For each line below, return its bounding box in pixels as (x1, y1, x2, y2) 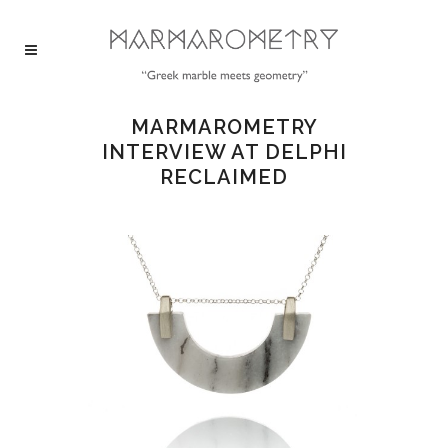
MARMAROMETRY (130, 115, 318, 139)
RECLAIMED (160, 165, 288, 189)
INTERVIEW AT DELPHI (101, 140, 347, 164)
